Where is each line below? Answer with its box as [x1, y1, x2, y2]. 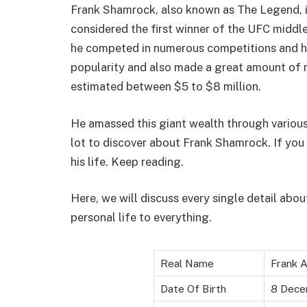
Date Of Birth [160, 282, 226, 295]
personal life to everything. [71, 210, 212, 225]
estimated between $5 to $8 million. [71, 79, 261, 93]
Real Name [160, 257, 214, 270]
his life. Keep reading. [71, 154, 184, 169]
